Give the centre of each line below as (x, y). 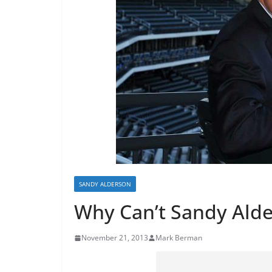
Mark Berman (179, 238)
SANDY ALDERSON (105, 184)
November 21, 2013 (115, 238)
